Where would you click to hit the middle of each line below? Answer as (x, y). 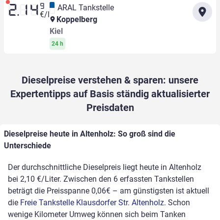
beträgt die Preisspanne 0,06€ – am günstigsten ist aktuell (109, 191)
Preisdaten (110, 108)
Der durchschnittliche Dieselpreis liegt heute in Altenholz (105, 167)
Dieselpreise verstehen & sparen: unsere (110, 80)
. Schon (177, 203)
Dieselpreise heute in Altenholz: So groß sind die (90, 134)
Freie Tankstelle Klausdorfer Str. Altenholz (92, 203)
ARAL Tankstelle (85, 8)
